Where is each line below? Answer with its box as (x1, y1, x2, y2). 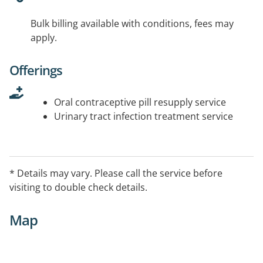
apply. (31, 31, 57, 45)
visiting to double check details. (9, 181, 147, 194)
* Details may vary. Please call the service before (9, 167, 222, 180)
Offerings (9, 61, 62, 79)
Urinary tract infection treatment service (54, 110, 233, 123)
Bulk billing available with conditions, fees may (31, 17, 234, 31)
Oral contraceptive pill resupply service (54, 96, 226, 109)
